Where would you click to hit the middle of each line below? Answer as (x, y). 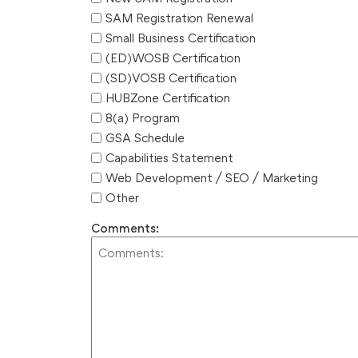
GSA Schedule (145, 138)
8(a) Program (143, 118)
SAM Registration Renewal (179, 18)
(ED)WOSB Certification (173, 58)
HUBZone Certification (168, 98)
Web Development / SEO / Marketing (212, 178)
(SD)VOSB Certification (171, 78)
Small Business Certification (181, 38)
